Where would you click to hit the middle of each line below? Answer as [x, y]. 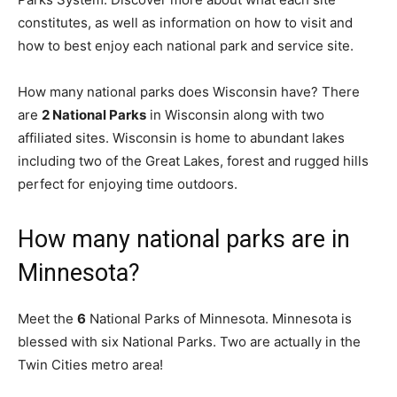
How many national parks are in [184, 239]
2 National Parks [94, 115]
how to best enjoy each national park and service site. [186, 46]
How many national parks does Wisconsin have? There [189, 92]
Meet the [47, 319]
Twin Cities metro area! [90, 365]
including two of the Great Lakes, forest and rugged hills [193, 161]
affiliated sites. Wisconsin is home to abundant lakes [181, 138]
